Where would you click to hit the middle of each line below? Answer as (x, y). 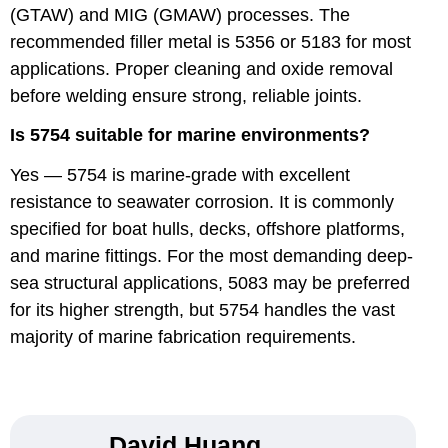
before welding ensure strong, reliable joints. (186, 96)
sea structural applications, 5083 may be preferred (210, 282)
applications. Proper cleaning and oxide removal (201, 69)
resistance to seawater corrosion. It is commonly (202, 201)
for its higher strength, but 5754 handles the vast (202, 309)
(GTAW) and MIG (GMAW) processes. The (180, 15)
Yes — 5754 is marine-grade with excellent (180, 174)
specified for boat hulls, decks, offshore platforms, (207, 228)
